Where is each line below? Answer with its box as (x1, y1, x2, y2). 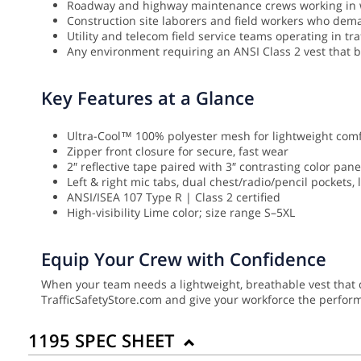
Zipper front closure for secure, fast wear (67, 143, 288, 160)
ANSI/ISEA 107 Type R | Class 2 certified (67, 189, 280, 205)
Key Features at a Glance (41, 85, 255, 110)
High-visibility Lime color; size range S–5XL (67, 205, 295, 221)
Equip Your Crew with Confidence (41, 247, 326, 272)
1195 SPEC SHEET (28, 328, 179, 353)
